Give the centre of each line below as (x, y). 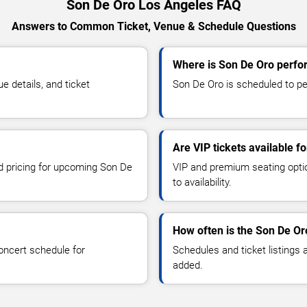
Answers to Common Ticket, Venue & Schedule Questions (153, 26)
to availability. (202, 182)
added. (188, 265)
